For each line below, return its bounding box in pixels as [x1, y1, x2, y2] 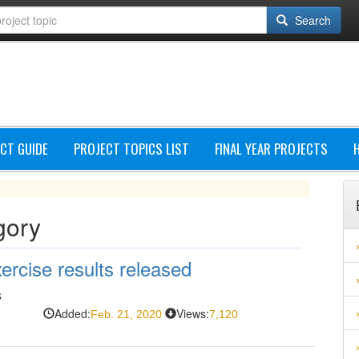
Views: [175, 305, 209, 321]
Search [292, 12, 331, 28]
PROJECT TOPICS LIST [74, 139, 189, 159]
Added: [54, 305, 91, 321]
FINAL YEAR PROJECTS [215, 139, 328, 159]
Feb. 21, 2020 [90, 308, 162, 321]
